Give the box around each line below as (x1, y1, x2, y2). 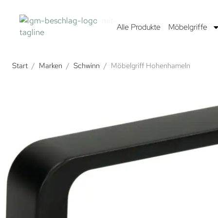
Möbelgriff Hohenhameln (110, 60, 190, 71)
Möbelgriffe (168, 21, 207, 32)
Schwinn (73, 60, 100, 71)
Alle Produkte (116, 21, 161, 32)
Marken (38, 60, 62, 71)
